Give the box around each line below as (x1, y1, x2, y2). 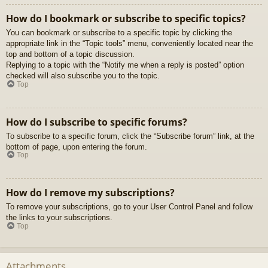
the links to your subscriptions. (6, 213, 112, 223)
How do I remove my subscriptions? (6, 186, 175, 200)
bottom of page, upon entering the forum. (6, 142, 147, 151)
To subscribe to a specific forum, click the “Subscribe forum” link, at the (6, 131, 254, 141)
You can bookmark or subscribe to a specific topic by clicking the (6, 28, 232, 38)
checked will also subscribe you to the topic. (6, 71, 160, 81)
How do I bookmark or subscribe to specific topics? (6, 12, 246, 26)
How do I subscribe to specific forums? (6, 115, 187, 129)
